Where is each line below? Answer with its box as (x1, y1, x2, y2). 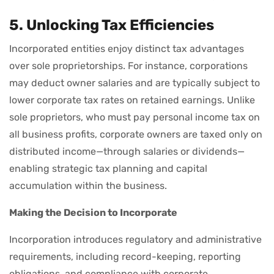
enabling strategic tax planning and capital (9, 162, 207, 174)
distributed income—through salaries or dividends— (9, 145, 245, 157)
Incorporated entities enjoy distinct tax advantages (9, 42, 244, 54)
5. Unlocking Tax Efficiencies (9, 16, 214, 34)
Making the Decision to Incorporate (9, 206, 177, 218)
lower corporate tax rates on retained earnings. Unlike (9, 94, 255, 106)
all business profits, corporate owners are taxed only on (9, 128, 262, 140)
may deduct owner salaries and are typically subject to (9, 76, 260, 89)
